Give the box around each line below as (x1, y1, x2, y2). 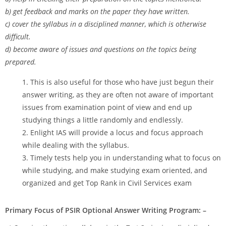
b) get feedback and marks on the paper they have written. (5, 7, 190, 16)
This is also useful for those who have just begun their (30, 77, 214, 87)
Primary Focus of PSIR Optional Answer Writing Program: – (5, 205, 206, 215)
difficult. (5, 32, 31, 41)
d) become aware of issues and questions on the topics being (5, 44, 196, 54)
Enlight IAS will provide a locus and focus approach (30, 128, 203, 137)
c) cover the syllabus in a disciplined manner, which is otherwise (5, 19, 206, 29)
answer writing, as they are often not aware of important (22, 90, 213, 99)
